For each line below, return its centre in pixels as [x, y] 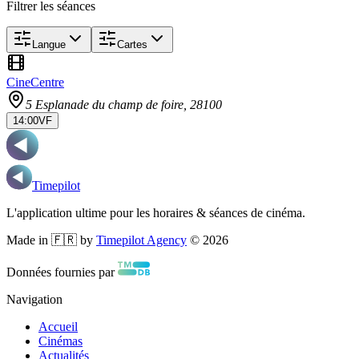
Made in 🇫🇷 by [50, 240]
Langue [49, 44]
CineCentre [35, 82]
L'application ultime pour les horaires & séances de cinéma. [156, 212]
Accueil [58, 326]
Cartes [132, 44]
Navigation [34, 299]
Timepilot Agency [141, 240]
